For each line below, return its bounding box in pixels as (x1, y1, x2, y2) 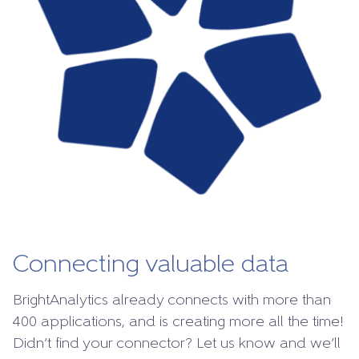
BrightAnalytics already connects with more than (13, 293, 331, 309)
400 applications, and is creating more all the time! (13, 315, 344, 331)
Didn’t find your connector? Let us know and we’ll (13, 337, 341, 353)
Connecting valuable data (13, 253, 288, 279)
